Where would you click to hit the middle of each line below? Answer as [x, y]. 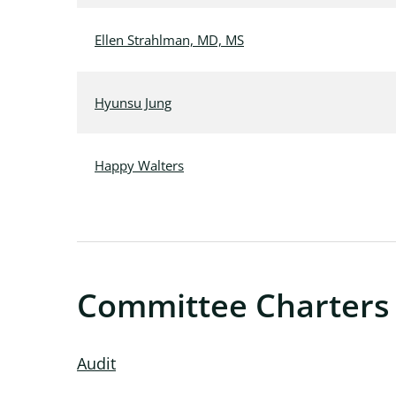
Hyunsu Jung [133, 103]
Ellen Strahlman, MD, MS [169, 40]
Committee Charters [233, 305]
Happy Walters [139, 165]
